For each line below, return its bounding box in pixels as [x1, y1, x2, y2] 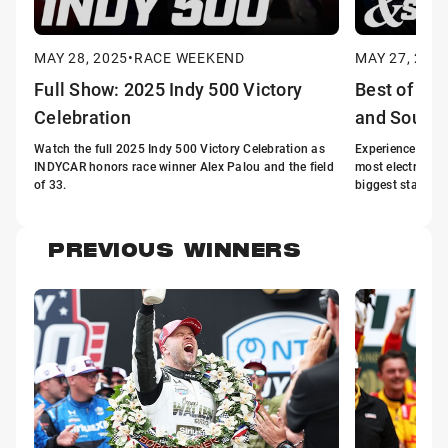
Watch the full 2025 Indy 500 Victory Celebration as [34, 139, 325, 156]
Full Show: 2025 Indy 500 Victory [34, 76, 302, 101]
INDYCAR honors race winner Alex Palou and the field [34, 157, 334, 174]
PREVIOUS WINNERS [48, 241, 301, 264]
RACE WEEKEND [133, 47, 245, 67]
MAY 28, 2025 [34, 47, 128, 67]
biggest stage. [355, 175, 435, 192]
